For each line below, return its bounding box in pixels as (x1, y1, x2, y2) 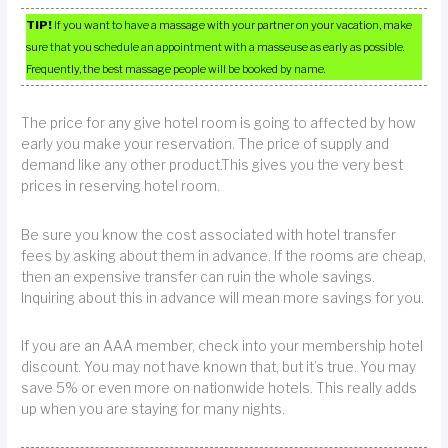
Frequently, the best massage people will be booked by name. (26, 61, 327, 76)
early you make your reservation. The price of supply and (21, 136, 390, 153)
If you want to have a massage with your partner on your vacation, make (52, 17, 413, 32)
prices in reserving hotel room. (21, 178, 221, 195)
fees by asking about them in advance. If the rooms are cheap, (21, 247, 427, 264)
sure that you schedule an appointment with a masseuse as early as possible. (26, 39, 406, 54)
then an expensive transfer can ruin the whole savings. (21, 268, 376, 285)
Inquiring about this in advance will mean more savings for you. (21, 289, 425, 306)
